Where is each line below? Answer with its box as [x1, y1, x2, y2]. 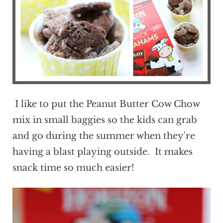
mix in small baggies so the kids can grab [12, 114, 197, 126]
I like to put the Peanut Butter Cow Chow [12, 99, 200, 110]
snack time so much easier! [12, 162, 134, 174]
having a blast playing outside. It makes [12, 146, 193, 158]
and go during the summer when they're [12, 130, 195, 142]
